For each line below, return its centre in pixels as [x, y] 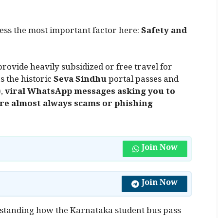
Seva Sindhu [80, 81]
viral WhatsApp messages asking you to [90, 93]
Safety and [164, 32]
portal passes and [143, 81]
